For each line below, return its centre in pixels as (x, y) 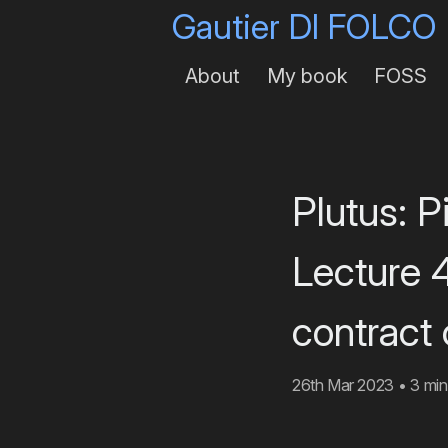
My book (307, 76)
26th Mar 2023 (343, 385)
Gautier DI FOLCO (304, 26)
